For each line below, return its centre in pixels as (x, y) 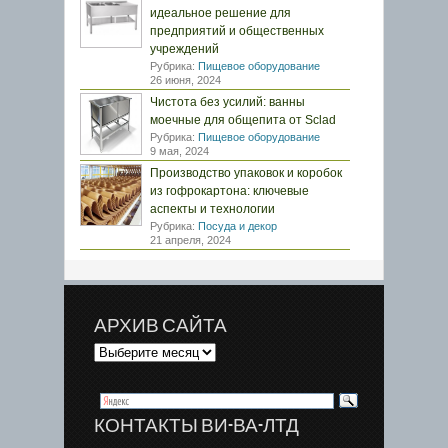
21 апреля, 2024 (190, 240)
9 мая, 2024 (179, 151)
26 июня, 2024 (185, 80)
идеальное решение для (220, 13)
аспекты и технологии (212, 209)
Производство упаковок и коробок (246, 173)
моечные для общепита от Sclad (243, 120)
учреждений (184, 49)
